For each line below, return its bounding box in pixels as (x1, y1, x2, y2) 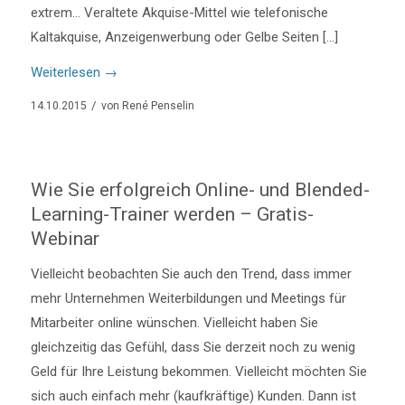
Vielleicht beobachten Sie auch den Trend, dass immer (30, 266, 352, 283)
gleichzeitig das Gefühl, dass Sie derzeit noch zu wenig (30, 339, 355, 356)
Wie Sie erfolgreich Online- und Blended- (30, 178, 370, 201)
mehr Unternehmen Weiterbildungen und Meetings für (30, 290, 346, 307)
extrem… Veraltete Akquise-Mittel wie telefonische (30, 4, 328, 21)
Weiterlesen (30, 63, 100, 80)
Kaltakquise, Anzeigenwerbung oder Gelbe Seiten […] (30, 28, 338, 45)
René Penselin (121, 99, 194, 112)
